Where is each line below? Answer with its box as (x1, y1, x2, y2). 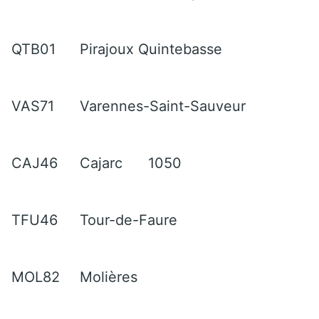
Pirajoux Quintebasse (80, 40, 222, 58)
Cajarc (80, 154, 122, 172)
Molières (80, 268, 137, 286)
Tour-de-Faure (80, 211, 177, 229)
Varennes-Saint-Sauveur (80, 97, 246, 115)
